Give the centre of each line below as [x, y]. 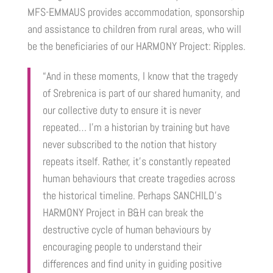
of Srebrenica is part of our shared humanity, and [141, 93]
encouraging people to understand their [122, 247]
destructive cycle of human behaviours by [126, 230]
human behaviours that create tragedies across [139, 179]
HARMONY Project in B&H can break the [123, 213]
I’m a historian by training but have [158, 127]
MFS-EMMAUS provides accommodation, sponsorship [136, 12]
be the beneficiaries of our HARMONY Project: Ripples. [136, 46]
